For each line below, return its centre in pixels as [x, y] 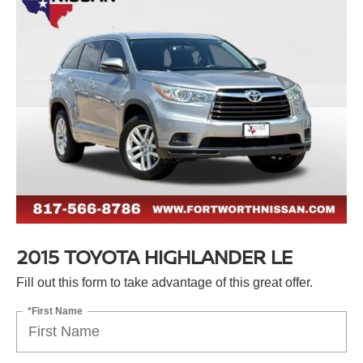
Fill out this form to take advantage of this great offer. [164, 282]
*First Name [55, 311]
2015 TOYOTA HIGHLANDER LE [154, 256]
